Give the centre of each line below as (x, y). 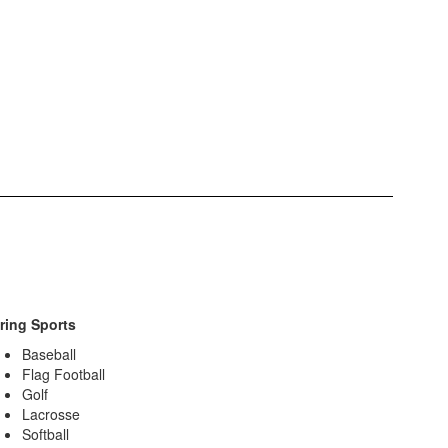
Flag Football (63, 374)
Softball (45, 434)
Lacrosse (50, 414)
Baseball (48, 354)
